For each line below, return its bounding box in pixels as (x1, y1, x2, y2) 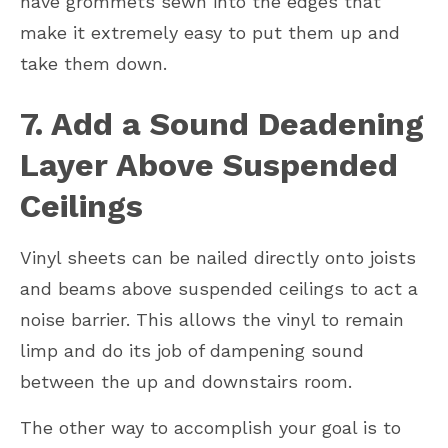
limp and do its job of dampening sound (20, 339, 364, 361)
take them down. (20, 52, 167, 74)
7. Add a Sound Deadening (20, 104, 424, 143)
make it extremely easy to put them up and (20, 21, 400, 43)
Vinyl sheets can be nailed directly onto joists (20, 246, 416, 268)
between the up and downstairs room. (20, 370, 352, 392)
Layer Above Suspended (20, 145, 398, 184)
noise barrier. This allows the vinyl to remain (20, 308, 404, 330)
